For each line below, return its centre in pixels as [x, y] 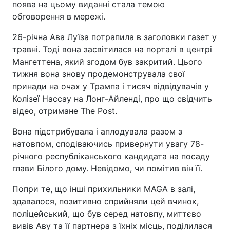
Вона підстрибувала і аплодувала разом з [97, 131]
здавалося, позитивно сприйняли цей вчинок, [106, 201]
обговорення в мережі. [59, 16]
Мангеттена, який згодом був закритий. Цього [107, 62]
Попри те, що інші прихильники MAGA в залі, [104, 189]
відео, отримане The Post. [65, 111]
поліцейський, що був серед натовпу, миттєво [107, 214]
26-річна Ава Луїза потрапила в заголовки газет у [114, 37]
